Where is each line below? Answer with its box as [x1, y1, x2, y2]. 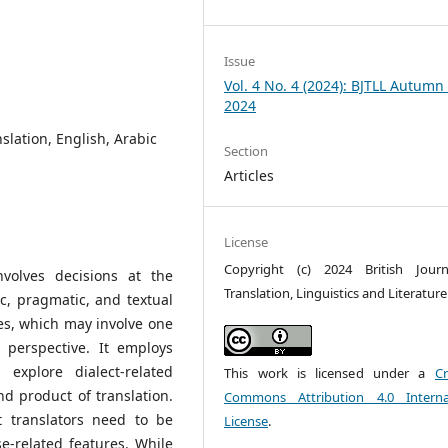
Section [224, 141, 269, 160]
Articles [224, 165, 275, 185]
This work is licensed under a [224, 364, 435, 383]
